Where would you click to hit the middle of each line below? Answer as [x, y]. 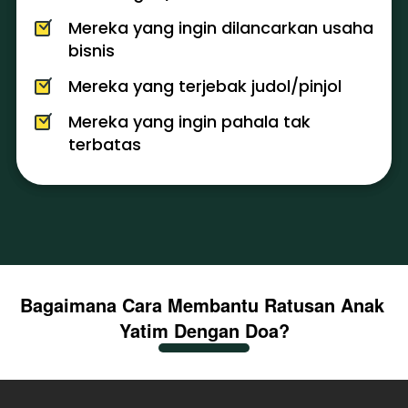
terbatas [105, 144]
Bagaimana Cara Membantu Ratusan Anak [202, 305]
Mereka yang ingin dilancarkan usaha [221, 28]
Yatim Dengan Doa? [204, 330]
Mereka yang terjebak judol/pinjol [205, 86]
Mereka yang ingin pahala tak [189, 122]
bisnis [94, 51]
